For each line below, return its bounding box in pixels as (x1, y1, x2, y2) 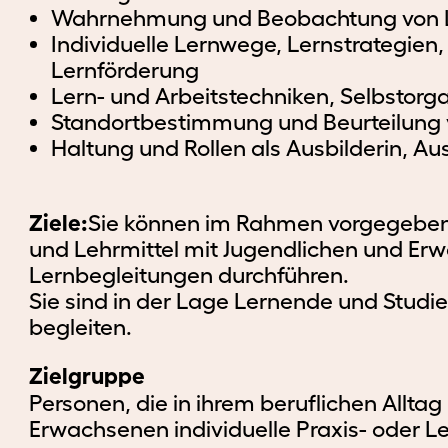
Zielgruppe (29, 363, 146, 389)
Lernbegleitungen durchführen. (29, 262, 350, 288)
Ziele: (29, 210, 89, 236)
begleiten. (29, 314, 133, 340)
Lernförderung (51, 57, 200, 83)
